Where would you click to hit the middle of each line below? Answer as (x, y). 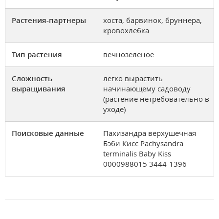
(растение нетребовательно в (156, 99)
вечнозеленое (129, 54)
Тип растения (37, 54)
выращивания (39, 88)
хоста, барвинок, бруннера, (153, 20)
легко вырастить (133, 78)
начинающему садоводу (147, 88)
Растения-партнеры (49, 20)
